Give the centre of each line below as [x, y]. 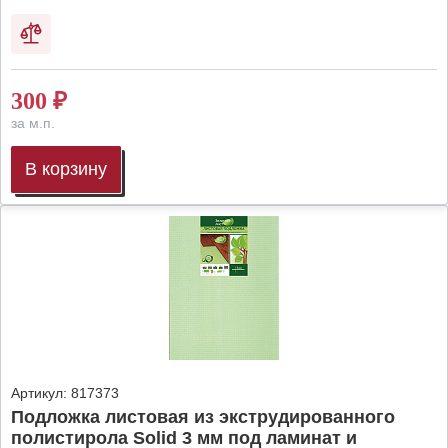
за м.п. [33, 123]
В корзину [66, 169]
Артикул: [39, 393]
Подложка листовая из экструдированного [203, 417]
